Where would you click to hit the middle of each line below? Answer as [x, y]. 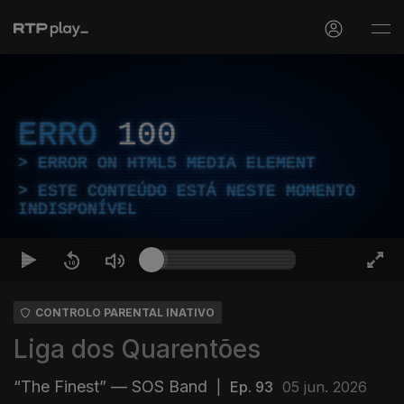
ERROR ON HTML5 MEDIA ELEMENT [177, 163]
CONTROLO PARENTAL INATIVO [125, 312]
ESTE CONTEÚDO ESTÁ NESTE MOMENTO [197, 191]
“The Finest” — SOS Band [110, 386]
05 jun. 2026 [325, 387]
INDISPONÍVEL [78, 209]
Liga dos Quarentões [137, 349]
